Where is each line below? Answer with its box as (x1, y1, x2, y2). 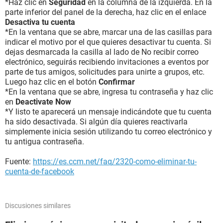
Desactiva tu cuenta (5, 17, 75, 27)
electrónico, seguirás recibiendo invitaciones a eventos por (5, 57, 209, 67)
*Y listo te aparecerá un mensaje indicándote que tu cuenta (5, 107, 212, 116)
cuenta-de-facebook (5, 167, 74, 176)
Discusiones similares (5, 202, 71, 210)
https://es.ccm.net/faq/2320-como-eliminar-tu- (33, 157, 197, 166)
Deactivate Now (15, 97, 71, 107)
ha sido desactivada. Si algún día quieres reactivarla (5, 117, 188, 126)
